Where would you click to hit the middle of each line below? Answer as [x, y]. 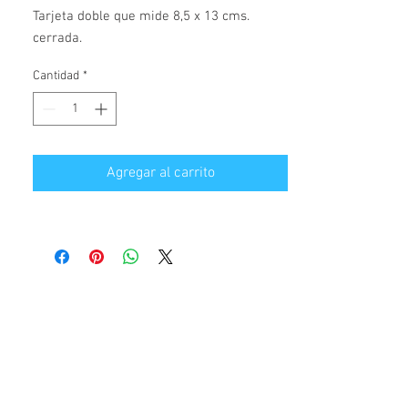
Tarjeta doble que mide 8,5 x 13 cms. [141, 17]
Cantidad [56, 76]
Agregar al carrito [160, 173]
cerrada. [57, 39]
